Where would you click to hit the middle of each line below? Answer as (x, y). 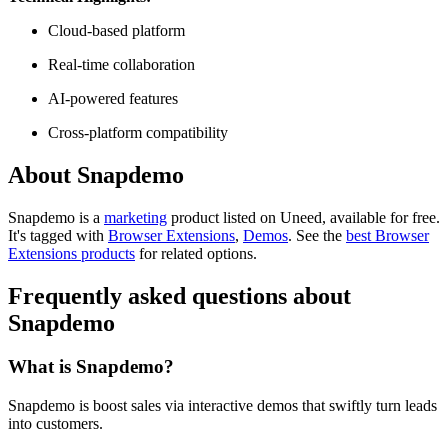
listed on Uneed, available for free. (329, 217)
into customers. (55, 424)
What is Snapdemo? (91, 367)
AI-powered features (113, 98)
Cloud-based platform (116, 30)
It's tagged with (58, 235)
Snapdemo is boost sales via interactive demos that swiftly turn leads (222, 406)
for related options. (196, 253)
